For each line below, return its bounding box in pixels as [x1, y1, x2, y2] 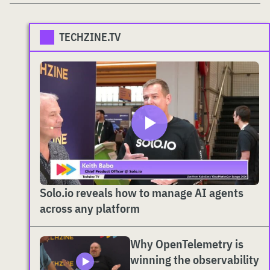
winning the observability [130, 251, 259, 268]
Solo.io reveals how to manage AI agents [40, 184, 243, 201]
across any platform [40, 199, 140, 216]
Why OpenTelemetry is [130, 235, 243, 252]
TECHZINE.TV [59, 30, 121, 44]
